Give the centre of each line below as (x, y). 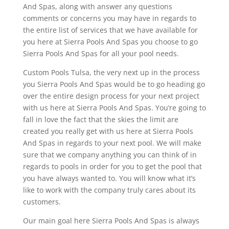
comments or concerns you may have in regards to (109, 18)
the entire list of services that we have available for (110, 30)
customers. (42, 201)
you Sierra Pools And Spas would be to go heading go (114, 84)
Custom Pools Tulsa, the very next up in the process (111, 72)
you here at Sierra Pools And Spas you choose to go (110, 41)
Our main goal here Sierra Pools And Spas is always (111, 220)
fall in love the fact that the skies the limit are (100, 119)
